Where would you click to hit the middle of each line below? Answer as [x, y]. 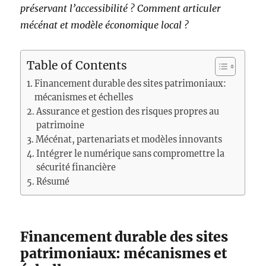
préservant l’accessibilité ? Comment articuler [121, 8]
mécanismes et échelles [84, 97]
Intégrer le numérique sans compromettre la [131, 154]
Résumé [53, 182]
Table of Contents [77, 66]
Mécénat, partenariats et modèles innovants [129, 140]
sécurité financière [76, 167]
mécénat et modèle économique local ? [105, 25]
